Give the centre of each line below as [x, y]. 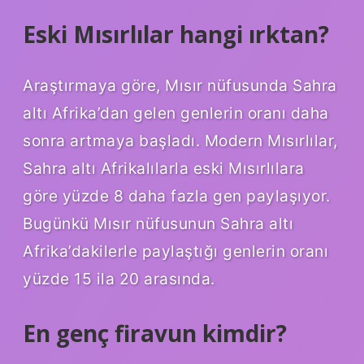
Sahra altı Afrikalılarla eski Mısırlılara [164, 169]
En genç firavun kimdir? [155, 334]
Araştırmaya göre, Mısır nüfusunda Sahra [180, 86]
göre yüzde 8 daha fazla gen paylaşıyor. [177, 196]
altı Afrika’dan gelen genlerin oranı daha [176, 113]
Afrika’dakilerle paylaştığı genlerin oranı [175, 251]
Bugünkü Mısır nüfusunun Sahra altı [158, 224]
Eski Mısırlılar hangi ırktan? [176, 34]
